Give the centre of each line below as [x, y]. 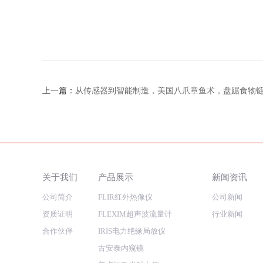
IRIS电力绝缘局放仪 [131, 231]
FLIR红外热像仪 [125, 197]
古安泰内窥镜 [121, 248]
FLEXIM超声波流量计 [135, 214]
